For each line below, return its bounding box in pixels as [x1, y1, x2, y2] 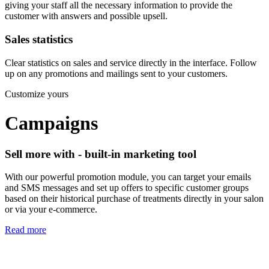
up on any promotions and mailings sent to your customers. [5, 68, 228, 79]
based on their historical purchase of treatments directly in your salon [5, 193, 264, 204]
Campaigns [5, 112, 98, 134]
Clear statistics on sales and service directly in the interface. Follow [5, 57, 257, 68]
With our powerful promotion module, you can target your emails [5, 172, 251, 183]
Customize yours [5, 88, 68, 99]
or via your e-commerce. [5, 204, 97, 215]
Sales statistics [5, 32, 73, 46]
